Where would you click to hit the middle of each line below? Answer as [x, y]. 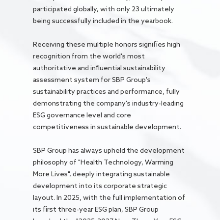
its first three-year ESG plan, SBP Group [96, 209]
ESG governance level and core [82, 115]
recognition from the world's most [89, 56]
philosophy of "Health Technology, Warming [103, 162]
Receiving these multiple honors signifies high [107, 44]
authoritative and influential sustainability [99, 68]
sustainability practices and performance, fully [107, 91]
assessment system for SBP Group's [92, 79]
